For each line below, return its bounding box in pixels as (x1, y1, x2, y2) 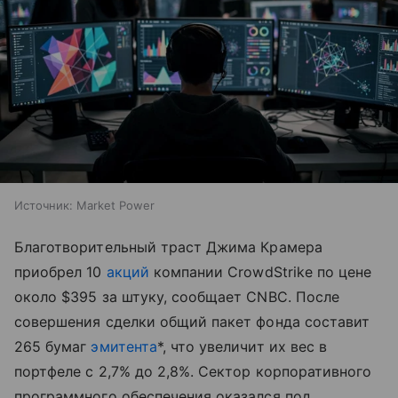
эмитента (91, 338, 157, 355)
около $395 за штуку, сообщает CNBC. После (14, 288, 339, 306)
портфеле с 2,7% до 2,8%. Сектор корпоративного (14, 362, 372, 380)
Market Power (76, 198, 155, 212)
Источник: (14, 198, 73, 212)
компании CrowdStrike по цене (148, 263, 372, 281)
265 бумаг (14, 338, 92, 355)
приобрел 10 (14, 263, 107, 281)
